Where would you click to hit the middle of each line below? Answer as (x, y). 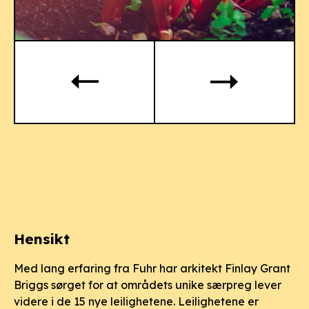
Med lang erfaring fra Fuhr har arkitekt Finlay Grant (152, 268)
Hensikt (42, 239)
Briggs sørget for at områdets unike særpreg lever (148, 285)
